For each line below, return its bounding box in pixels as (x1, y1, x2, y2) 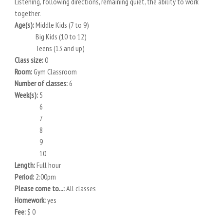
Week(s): (15, 90, 39, 100)
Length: (15, 160, 36, 170)
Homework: (15, 195, 47, 205)
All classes (66, 183, 96, 193)
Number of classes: (15, 78, 69, 88)
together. (15, 8, 41, 18)
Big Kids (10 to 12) (36, 32, 87, 41)
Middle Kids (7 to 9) (36, 20, 89, 30)
